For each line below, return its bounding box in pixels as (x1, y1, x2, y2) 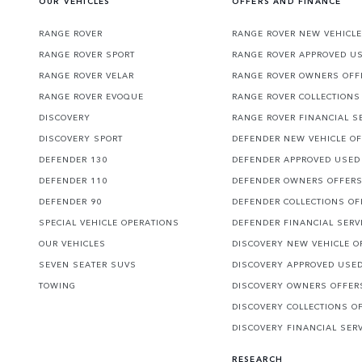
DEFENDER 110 (39, 175, 107, 187)
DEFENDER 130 (39, 154, 107, 166)
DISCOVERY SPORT (39, 133, 123, 145)
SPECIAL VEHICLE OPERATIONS (39, 217, 179, 229)
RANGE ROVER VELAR (39, 69, 134, 82)
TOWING (39, 280, 76, 292)
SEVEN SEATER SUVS (39, 259, 137, 271)
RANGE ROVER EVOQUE (39, 90, 144, 103)
